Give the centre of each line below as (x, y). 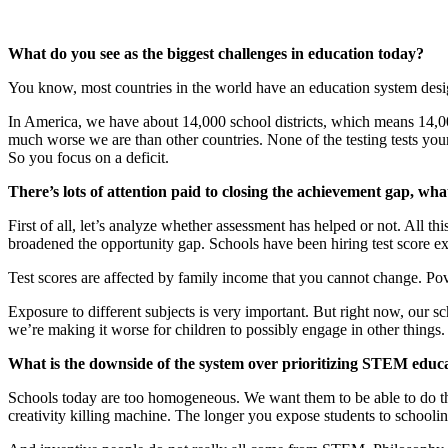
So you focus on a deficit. (88, 158)
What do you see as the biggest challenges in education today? (216, 54)
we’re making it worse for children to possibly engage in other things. (226, 330)
